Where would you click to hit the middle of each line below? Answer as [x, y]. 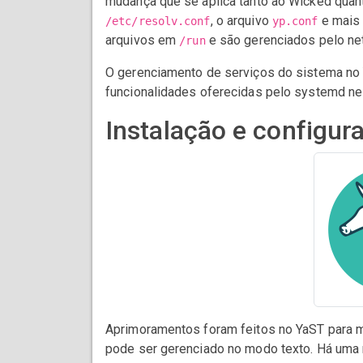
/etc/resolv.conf [158, 21]
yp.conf [295, 21]
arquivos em [143, 41]
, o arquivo [241, 21]
